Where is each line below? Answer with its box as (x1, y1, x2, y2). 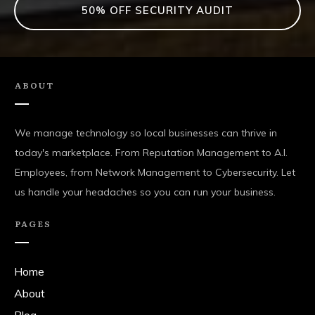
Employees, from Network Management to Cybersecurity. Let (15, 166, 295, 179)
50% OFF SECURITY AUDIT (82, 3, 233, 17)
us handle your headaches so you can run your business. (15, 186, 276, 198)
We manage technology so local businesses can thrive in (15, 127, 277, 139)
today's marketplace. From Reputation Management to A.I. (15, 146, 288, 159)
